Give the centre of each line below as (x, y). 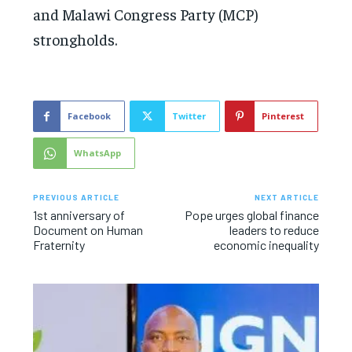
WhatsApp (98, 153)
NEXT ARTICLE (286, 198)
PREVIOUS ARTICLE (77, 198)
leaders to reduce (274, 230)
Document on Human (88, 230)
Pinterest (283, 116)
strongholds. (75, 39)
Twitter (189, 116)
